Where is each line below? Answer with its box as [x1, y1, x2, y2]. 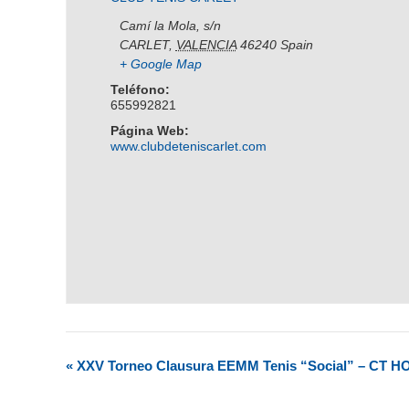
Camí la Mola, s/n [119, 18, 221, 33]
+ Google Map [119, 57, 202, 71]
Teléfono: [110, 82, 170, 97]
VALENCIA [175, 37, 236, 52]
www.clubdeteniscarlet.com [110, 139, 267, 153]
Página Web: [110, 123, 189, 138]
